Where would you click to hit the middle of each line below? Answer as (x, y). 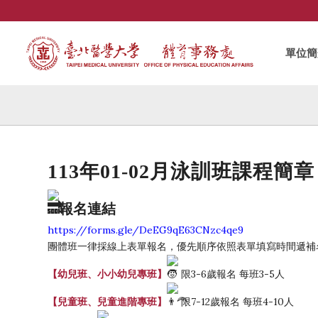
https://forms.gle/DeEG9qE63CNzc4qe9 (146, 230)
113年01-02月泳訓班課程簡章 (181, 171)
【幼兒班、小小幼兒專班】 (107, 274)
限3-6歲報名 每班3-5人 (231, 274)
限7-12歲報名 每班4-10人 (236, 302)
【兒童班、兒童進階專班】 (107, 302)
